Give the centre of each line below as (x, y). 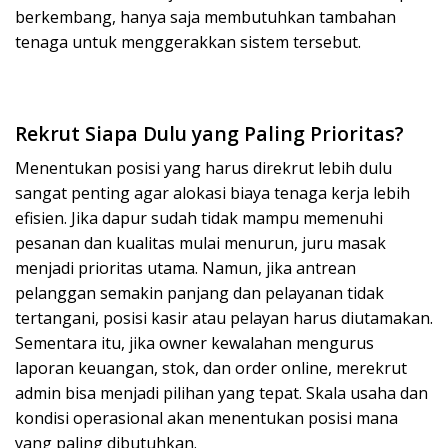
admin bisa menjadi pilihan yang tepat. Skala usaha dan (221, 392)
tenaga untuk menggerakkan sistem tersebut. (188, 42)
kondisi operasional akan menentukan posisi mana (206, 417)
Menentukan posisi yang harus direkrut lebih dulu (203, 167)
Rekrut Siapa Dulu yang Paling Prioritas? (209, 134)
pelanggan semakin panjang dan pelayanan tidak (199, 292)
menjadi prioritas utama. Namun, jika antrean (185, 267)
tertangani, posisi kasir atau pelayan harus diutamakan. (224, 317)
